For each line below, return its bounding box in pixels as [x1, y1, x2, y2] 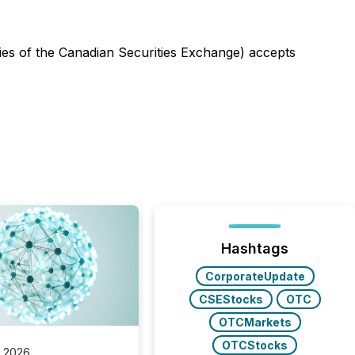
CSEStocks [198, 292, 263, 306]
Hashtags [221, 240, 289, 257]
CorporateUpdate [204, 269, 305, 283]
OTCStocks [222, 338, 288, 352]
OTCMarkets [218, 315, 292, 329]
